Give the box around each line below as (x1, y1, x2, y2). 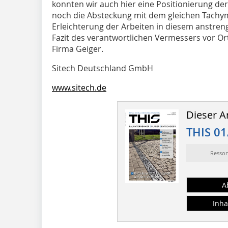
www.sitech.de (52, 81, 106, 93)
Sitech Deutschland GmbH (52, 62, 153, 74)
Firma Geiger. (52, 43, 103, 54)
